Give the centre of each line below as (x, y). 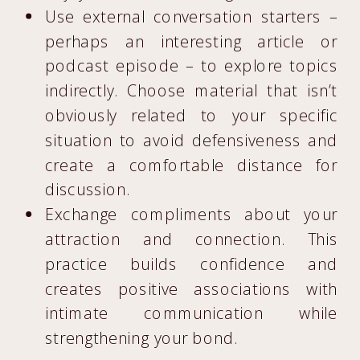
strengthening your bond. (141, 338)
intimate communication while (191, 313)
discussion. (88, 190)
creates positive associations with (191, 288)
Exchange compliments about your (191, 214)
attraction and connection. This (191, 239)
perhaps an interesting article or (191, 41)
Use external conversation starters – (191, 16)
